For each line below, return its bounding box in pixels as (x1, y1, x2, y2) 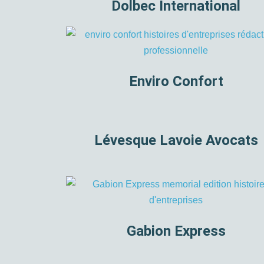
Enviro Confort (128, 73, 223, 90)
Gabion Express (126, 223, 226, 240)
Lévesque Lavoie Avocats (94, 132, 258, 149)
